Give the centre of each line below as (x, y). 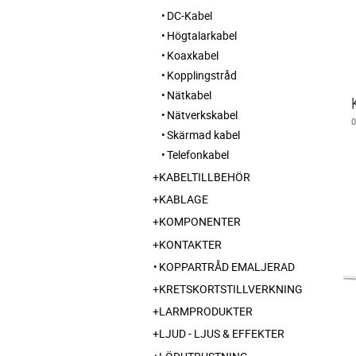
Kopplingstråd (202, 75)
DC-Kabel (190, 15)
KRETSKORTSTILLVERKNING (231, 288)
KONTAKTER (190, 244)
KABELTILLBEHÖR (205, 177)
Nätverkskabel (202, 114)
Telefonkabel (198, 154)
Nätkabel (189, 95)
